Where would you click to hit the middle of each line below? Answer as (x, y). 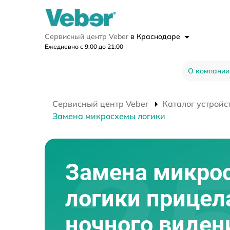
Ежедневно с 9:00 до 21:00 (84, 47)
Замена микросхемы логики (109, 116)
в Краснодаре (156, 37)
